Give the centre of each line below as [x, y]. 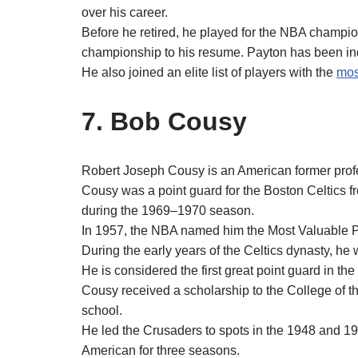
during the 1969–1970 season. [168, 211]
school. [102, 311]
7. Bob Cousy [164, 122]
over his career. [125, 13]
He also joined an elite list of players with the [209, 73]
